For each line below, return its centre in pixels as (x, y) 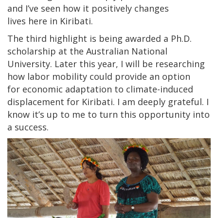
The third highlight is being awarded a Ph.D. (100, 38)
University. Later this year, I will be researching (106, 64)
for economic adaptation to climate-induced (100, 89)
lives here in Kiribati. (51, 21)
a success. (29, 127)
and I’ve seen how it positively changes (88, 8)
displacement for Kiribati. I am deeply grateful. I (108, 101)
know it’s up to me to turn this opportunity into (109, 114)
